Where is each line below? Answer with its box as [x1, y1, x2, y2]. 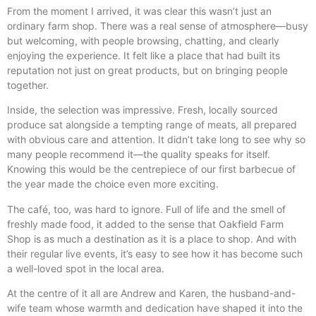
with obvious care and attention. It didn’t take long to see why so [7, 133, 305, 146]
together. [7, 79, 49, 92]
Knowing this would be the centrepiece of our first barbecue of [7, 163, 296, 176]
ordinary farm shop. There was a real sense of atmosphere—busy [7, 20, 308, 32]
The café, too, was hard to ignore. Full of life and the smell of [7, 202, 286, 215]
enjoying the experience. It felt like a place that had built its [7, 49, 280, 62]
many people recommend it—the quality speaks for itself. [7, 148, 270, 161]
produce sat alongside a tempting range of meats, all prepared [7, 119, 297, 131]
